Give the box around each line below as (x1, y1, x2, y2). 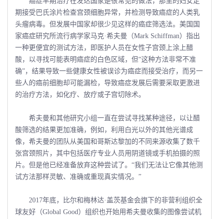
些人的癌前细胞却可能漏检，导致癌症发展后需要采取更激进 (15, 79, 200, 87)
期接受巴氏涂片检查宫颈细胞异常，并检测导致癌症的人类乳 (15, 8, 200, 16)
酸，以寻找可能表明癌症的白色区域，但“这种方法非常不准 (15, 55, 196, 63)
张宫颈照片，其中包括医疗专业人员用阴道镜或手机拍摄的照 (15, 149, 200, 157)
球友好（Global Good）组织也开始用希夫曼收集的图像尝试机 (15, 208, 201, 216)
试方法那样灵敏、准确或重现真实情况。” (15, 173, 141, 180)
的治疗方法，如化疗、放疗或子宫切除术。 (15, 90, 145, 98)
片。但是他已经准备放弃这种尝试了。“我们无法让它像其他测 (15, 161, 203, 169)
